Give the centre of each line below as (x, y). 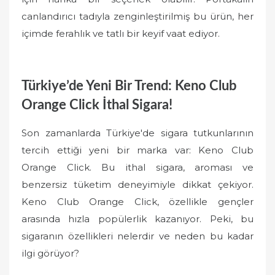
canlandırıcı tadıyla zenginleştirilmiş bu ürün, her (137, 16)
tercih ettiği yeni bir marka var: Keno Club (137, 150)
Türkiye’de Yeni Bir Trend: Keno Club (129, 86)
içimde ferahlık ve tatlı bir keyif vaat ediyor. (121, 33)
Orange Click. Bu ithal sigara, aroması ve (137, 167)
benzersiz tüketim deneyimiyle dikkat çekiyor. (137, 184)
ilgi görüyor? (50, 253)
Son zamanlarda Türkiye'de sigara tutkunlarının (137, 133)
